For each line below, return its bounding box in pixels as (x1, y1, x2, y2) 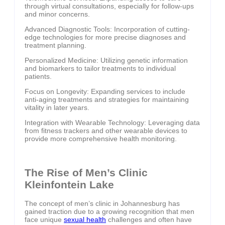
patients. (25, 72, 52, 81)
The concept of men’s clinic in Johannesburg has (25, 199, 180, 208)
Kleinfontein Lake (25, 178, 114, 190)
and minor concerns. (25, 10, 90, 19)
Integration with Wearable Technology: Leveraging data (25, 119, 200, 127)
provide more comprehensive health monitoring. (25, 135, 177, 143)
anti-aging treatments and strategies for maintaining (25, 95, 189, 104)
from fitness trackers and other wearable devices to (25, 127, 187, 135)
